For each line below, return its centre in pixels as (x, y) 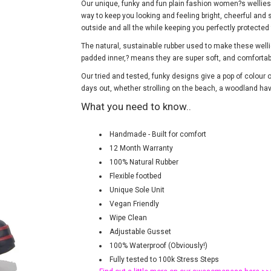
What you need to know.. (136, 106)
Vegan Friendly (134, 204)
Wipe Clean (128, 218)
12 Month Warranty (141, 149)
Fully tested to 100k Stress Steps (164, 260)
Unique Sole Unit (137, 190)
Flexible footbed (135, 176)
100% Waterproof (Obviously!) (158, 246)
